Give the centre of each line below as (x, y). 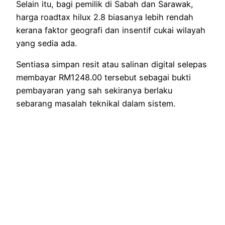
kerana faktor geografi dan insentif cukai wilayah (111, 30)
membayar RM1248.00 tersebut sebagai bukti (103, 78)
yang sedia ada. (46, 43)
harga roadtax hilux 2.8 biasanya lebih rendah (105, 17)
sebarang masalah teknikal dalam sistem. (96, 104)
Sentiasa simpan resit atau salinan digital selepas (111, 65)
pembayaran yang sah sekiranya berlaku (94, 91)
